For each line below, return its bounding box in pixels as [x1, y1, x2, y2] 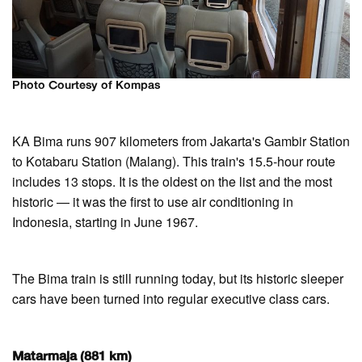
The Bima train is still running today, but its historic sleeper [12, 269, 343, 288]
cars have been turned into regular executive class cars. [12, 289, 330, 309]
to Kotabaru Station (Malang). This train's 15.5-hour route [12, 152, 335, 171]
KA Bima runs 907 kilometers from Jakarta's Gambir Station [12, 132, 350, 151]
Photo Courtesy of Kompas [12, 80, 160, 93]
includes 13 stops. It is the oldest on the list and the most [12, 172, 332, 192]
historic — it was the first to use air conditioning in [12, 192, 293, 212]
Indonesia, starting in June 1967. [12, 213, 198, 232]
